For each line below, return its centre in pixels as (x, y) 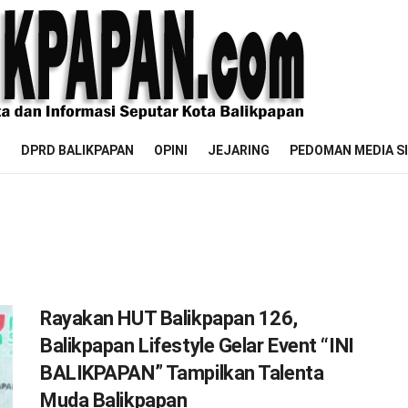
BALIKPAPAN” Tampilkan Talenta (182, 373)
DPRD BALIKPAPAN (77, 150)
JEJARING (239, 150)
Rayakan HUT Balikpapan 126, (169, 318)
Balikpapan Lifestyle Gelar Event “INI (197, 346)
